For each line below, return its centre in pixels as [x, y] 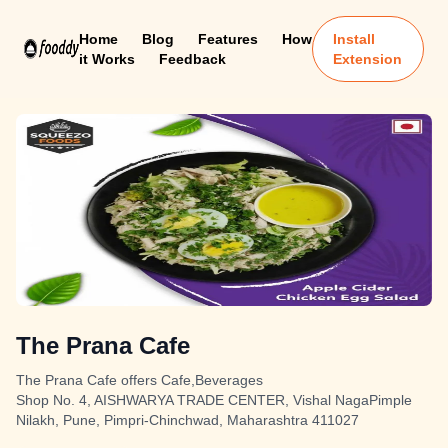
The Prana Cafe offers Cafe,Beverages [139, 380]
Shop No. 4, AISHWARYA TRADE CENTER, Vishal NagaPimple [214, 400]
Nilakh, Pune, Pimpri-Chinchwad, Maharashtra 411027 [187, 420]
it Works [106, 59]
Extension [368, 59]
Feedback [192, 59]
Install [354, 39]
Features [227, 39]
